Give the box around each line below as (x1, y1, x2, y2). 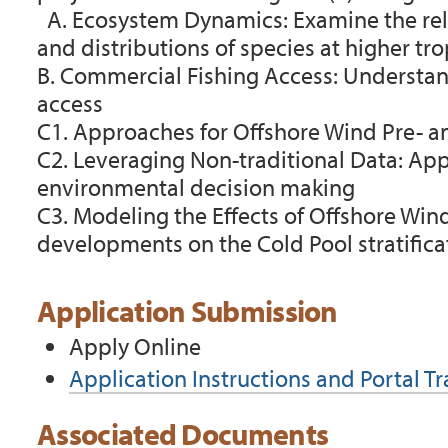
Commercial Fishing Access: (60, 59, 344, 90)
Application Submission (37, 291, 338, 330)
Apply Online (69, 330, 202, 361)
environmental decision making (37, 171, 356, 202)
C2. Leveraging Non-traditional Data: (37, 143, 409, 174)
